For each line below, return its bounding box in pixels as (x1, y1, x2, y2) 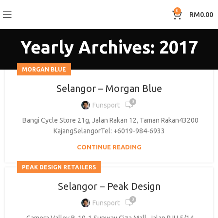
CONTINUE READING (76, 144, 142, 150)
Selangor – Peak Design (57, 181, 161, 192)
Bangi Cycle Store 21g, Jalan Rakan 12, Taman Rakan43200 (19, 116, 199, 124)
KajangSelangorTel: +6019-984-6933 (53, 127, 165, 135)
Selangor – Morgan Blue (56, 83, 162, 94)
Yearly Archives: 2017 (20, 37, 198, 57)
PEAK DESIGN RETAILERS (22, 164, 96, 170)
